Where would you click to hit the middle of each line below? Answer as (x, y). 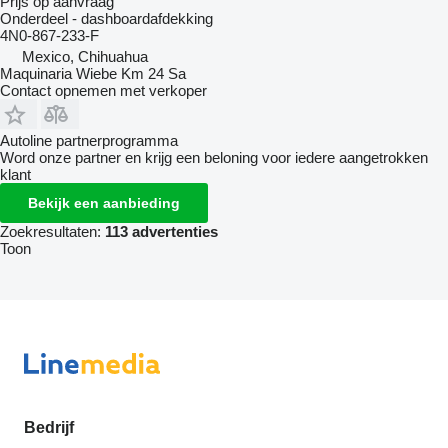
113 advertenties (161, 231)
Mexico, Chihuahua (85, 56)
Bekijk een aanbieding (104, 202)
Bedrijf (49, 427)
